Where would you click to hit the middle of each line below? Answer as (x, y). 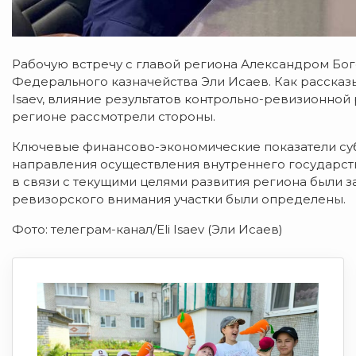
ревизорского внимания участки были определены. (179, 199)
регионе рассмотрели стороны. (114, 117)
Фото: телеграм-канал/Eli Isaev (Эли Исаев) (147, 230)
